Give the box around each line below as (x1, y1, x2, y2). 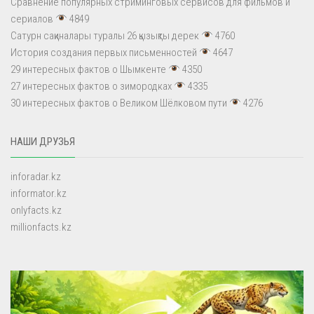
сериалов (11, 12, 53, 25)
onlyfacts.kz (11, 203, 62, 217)
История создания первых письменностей (11, 46, 197, 59)
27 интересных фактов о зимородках (11, 79, 172, 93)
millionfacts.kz (11, 220, 71, 233)
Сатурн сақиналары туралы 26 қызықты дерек (11, 29, 199, 42)
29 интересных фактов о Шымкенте (11, 62, 166, 76)
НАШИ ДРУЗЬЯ (11, 135, 75, 148)
